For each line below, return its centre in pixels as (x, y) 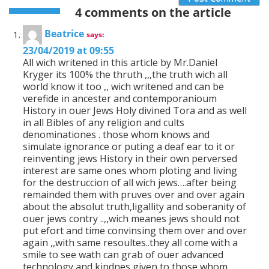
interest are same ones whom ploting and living (130, 171)
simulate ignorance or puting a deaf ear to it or (129, 147)
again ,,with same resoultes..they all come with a (130, 243)
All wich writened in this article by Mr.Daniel (120, 63)
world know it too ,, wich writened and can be (123, 87)
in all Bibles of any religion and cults (104, 123)
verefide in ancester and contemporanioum (120, 99)
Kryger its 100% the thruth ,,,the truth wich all (125, 75)
